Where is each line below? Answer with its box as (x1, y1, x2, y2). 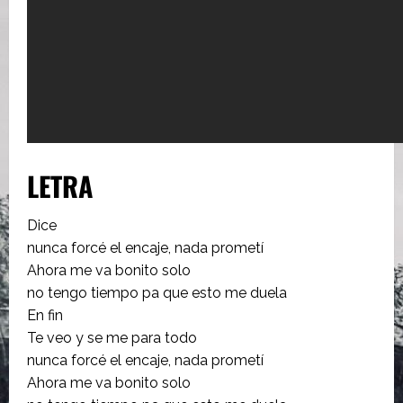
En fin (27, 306, 63, 324)
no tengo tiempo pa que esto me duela (27, 283, 287, 301)
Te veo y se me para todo (27, 328, 197, 346)
